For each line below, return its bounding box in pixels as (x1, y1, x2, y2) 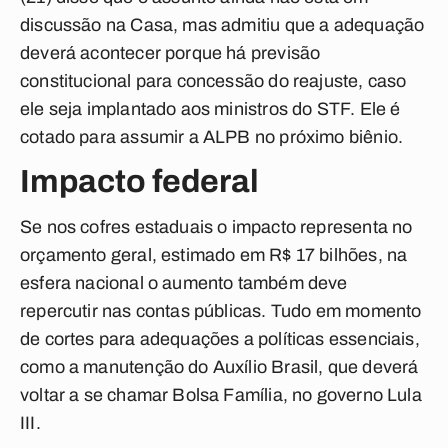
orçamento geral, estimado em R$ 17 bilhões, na (20, 245, 408, 265)
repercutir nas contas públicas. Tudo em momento (20, 301, 422, 321)
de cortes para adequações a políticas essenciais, (20, 329, 420, 349)
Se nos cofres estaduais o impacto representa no (20, 217, 413, 237)
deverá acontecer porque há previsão (20, 43, 321, 63)
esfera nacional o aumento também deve (20, 273, 348, 293)
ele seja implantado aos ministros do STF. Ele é (20, 99, 401, 119)
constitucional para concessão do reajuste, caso (20, 71, 407, 91)
